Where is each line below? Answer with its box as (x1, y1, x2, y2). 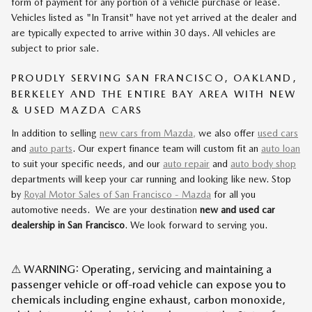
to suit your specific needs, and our (11, 158, 163, 169)
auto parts (29, 143, 72, 154)
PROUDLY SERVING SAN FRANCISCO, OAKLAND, (11, 71, 297, 84)
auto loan (261, 143, 300, 154)
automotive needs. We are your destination (11, 204, 200, 215)
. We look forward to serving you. (125, 219, 267, 231)
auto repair (163, 158, 210, 169)
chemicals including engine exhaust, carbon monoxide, (11, 293, 286, 306)
